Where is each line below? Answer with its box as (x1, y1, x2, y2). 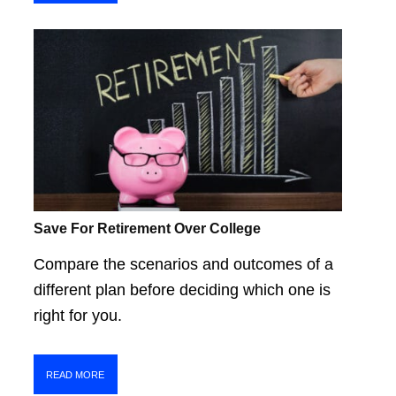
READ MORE (46, 369, 105, 380)
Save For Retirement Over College (33, 220, 261, 236)
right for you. (33, 307, 122, 325)
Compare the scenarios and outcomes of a (33, 255, 333, 274)
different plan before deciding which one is (33, 281, 331, 300)
